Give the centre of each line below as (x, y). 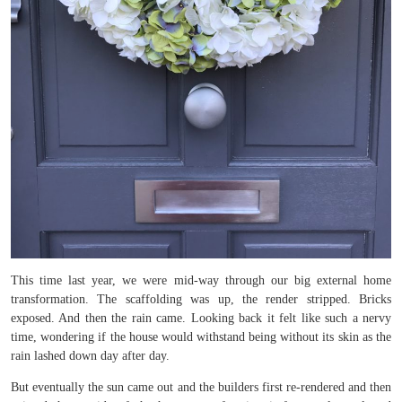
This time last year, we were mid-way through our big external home (201, 280)
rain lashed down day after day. (90, 356)
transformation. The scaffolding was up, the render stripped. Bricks (201, 299)
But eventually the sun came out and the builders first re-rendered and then (201, 387)
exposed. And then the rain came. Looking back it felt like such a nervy (201, 318)
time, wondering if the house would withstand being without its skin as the (201, 337)
